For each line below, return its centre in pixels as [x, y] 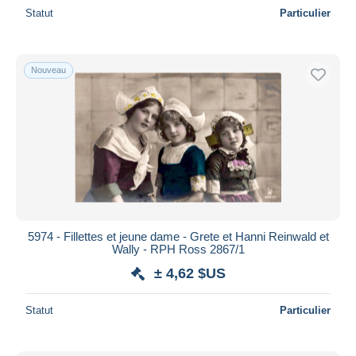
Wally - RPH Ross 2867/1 [178, 249]
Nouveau [48, 70]
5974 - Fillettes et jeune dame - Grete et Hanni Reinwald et [178, 236]
